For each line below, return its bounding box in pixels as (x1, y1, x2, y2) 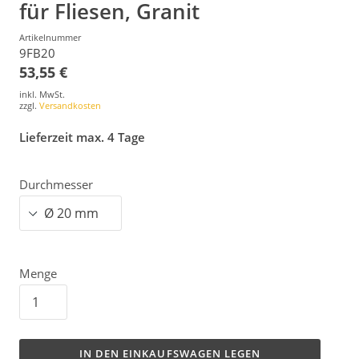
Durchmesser (19, 176, 93, 193)
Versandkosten (39, 99, 101, 112)
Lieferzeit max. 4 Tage (19, 128, 145, 145)
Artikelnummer (19, 30, 81, 43)
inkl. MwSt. (19, 88, 65, 101)
